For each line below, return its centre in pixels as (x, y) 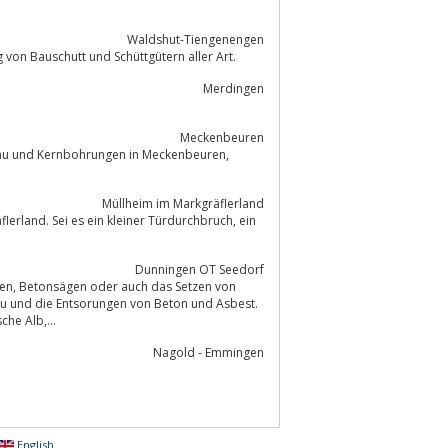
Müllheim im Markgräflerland (183, 203)
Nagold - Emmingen (208, 352)
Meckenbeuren (222, 137)
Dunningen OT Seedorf (199, 269)
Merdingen (233, 88)
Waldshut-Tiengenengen (195, 39)
